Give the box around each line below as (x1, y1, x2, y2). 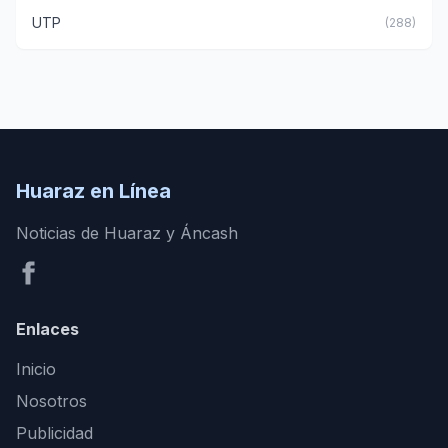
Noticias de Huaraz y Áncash (16, 223, 238, 244)
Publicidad (16, 423, 93, 444)
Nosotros (16, 391, 87, 412)
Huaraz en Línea (16, 179, 171, 204)
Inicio (16, 359, 56, 380)
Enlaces (16, 319, 79, 340)
